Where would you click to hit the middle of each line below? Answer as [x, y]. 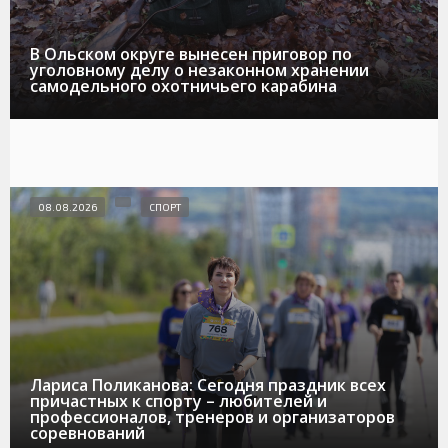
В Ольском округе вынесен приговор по [191, 54]
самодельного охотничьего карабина [183, 86]
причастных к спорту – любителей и [178, 400]
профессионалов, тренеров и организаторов [212, 416]
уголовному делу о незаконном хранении [199, 70]
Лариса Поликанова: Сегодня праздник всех [208, 384]
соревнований [87, 432]
